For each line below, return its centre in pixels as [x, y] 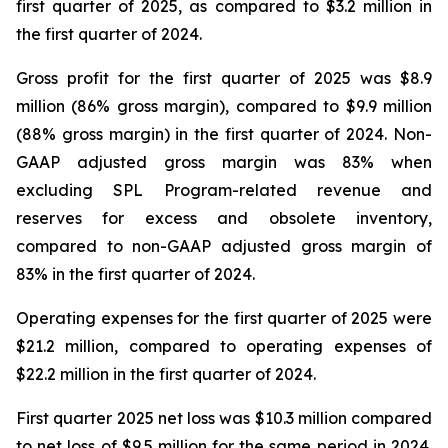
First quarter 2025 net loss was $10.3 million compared [224, 418]
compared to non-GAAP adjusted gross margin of [224, 246]
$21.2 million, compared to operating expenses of [224, 346]
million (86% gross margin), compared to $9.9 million [224, 106]
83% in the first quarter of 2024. [135, 274]
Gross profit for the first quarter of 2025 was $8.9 [224, 78]
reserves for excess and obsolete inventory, [224, 218]
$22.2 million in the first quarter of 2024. [166, 374]
